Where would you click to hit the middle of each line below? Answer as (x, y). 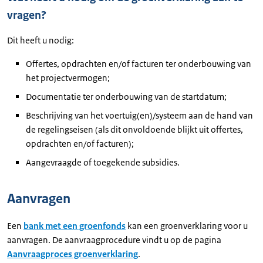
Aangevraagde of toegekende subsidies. (103, 162)
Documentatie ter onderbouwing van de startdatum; (126, 97)
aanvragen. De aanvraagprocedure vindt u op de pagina (114, 240)
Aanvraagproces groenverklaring (73, 254)
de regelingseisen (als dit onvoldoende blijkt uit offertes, (134, 129)
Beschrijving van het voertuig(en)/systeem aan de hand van (139, 115)
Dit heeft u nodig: (41, 40)
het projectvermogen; (68, 78)
